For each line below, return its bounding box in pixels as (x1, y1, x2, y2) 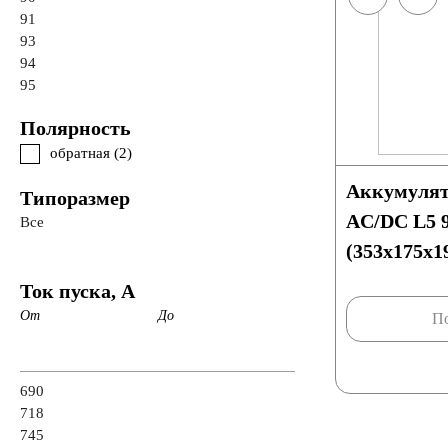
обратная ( (50, 145, 119, 161)
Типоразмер (20, 187, 135, 209)
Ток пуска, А (20, 280, 140, 302)
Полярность (20, 117, 136, 139)
